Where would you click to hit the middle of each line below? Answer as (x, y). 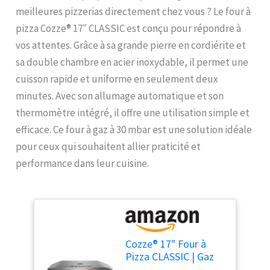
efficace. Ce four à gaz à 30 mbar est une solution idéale (134, 129)
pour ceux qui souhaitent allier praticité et (108, 146)
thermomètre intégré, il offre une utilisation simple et (133, 112)
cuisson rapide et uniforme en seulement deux (117, 79)
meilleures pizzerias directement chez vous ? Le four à (133, 11)
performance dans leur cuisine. (83, 163)
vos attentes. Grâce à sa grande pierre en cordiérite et (131, 45)
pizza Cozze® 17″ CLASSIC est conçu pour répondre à (129, 28)
